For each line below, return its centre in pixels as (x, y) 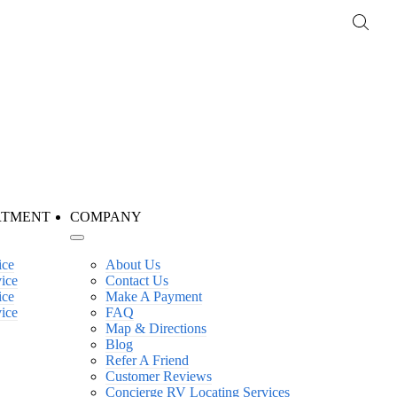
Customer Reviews (158, 376)
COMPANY (105, 217)
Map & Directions (156, 328)
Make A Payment (153, 296)
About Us (132, 265)
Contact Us (136, 280)
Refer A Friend (147, 360)
